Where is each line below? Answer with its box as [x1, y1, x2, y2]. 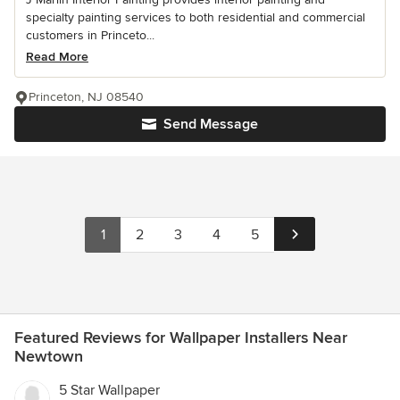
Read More [26, 49, 88, 65]
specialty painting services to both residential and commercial [26, 10, 365, 26]
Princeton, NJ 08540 [29, 89, 144, 105]
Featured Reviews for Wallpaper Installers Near [14, 328, 347, 348]
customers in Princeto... [26, 28, 154, 44]
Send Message [163, 115, 258, 134]
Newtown [14, 346, 83, 367]
